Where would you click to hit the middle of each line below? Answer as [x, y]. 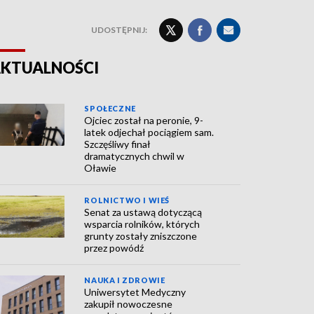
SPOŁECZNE [110, 108]
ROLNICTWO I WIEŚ [127, 200]
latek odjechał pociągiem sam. [149, 132]
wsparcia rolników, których [142, 224]
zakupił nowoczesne [129, 304]
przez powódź [114, 248]
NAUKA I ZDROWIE [125, 280]
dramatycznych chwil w [135, 156]
